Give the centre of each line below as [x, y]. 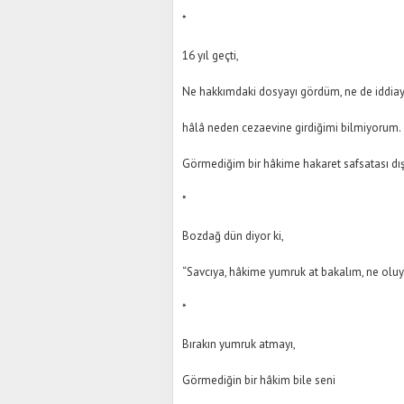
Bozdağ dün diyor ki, [233, 236]
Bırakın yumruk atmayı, [239, 344]
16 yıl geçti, [211, 55]
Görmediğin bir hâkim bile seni [259, 380]
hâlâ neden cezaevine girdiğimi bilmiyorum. [292, 128]
